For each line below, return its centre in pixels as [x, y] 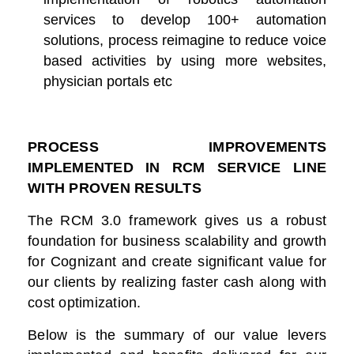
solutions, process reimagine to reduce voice [185, 41]
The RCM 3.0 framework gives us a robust [177, 221]
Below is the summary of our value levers [177, 335]
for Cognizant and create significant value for [177, 262]
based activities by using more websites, [185, 61]
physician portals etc [108, 82]
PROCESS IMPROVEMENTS [177, 147]
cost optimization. [85, 303]
